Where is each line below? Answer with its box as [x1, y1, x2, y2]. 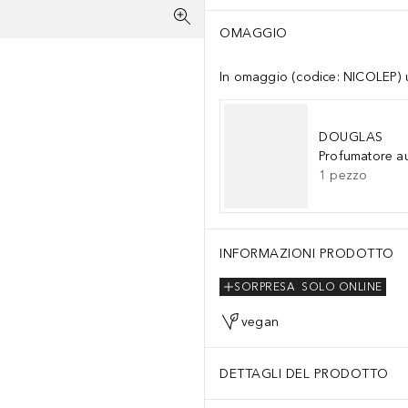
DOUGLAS [319, 129, 383, 145]
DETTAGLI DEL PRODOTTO [219, 365, 389, 382]
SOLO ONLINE [301, 280, 382, 294]
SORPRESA [234, 280, 294, 294]
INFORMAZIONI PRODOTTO [219, 246, 394, 261]
